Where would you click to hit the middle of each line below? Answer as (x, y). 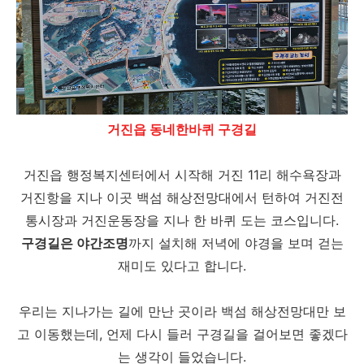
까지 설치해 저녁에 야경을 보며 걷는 (236, 243)
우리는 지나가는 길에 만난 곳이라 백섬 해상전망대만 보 (182, 311)
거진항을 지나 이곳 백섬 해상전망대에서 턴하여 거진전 (182, 197)
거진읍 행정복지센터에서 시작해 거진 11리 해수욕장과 (182, 175)
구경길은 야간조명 (74, 243)
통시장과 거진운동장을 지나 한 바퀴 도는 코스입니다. (182, 220)
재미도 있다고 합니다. (182, 266)
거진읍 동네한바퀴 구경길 (182, 129)
